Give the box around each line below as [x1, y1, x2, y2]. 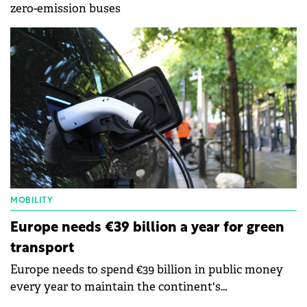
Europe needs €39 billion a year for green [10, 221, 284, 236]
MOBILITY [10, 197, 53, 206]
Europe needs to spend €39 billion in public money [10, 262, 283, 278]
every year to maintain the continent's [10, 280, 221, 295]
